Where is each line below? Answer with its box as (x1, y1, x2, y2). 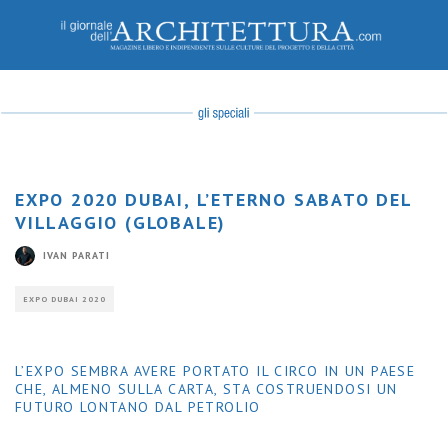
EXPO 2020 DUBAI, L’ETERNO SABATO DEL (15, 187, 412, 211)
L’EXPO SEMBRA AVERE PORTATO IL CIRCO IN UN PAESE (15, 361, 416, 380)
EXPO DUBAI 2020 (23, 293, 106, 304)
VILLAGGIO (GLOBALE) (15, 210, 227, 234)
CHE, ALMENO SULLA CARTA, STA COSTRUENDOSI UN (15, 379, 398, 398)
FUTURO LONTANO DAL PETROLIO (15, 397, 261, 416)
